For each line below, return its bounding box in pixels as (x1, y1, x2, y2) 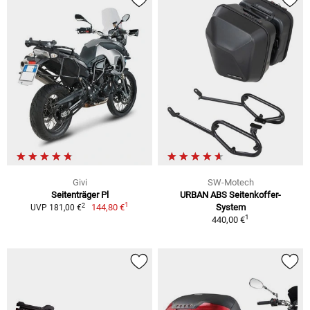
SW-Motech (207, 177, 254, 188)
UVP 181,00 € (30, 203, 82, 213)
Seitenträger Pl (51, 190, 109, 201)
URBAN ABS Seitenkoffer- (180, 190, 281, 201)
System (215, 202, 246, 213)
